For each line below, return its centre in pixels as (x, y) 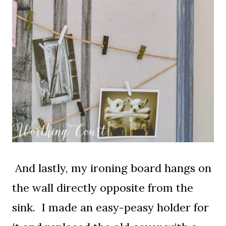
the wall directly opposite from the (103, 188)
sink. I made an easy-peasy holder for (110, 208)
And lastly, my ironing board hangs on (112, 168)
